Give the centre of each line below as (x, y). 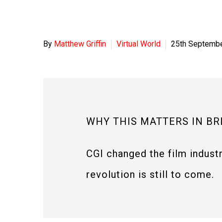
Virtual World (139, 44)
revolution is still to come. (150, 174)
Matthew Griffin (80, 44)
